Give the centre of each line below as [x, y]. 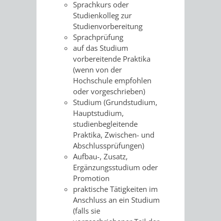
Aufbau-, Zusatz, [100, 156]
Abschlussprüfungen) [109, 145]
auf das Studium [101, 48]
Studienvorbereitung [108, 26]
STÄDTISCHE [177, 76]
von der [109, 69]
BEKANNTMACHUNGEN [157, 48]
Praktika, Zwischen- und [114, 134]
